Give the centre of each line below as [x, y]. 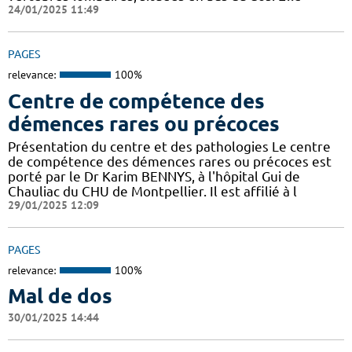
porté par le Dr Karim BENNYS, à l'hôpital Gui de [154, 176]
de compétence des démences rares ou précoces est [170, 161]
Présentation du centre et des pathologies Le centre [169, 146]
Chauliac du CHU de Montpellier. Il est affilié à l [152, 191]
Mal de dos [60, 296]
